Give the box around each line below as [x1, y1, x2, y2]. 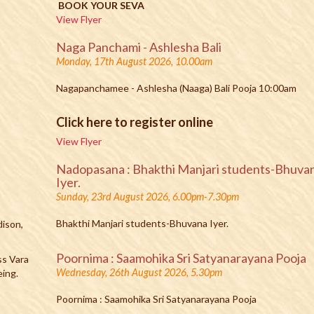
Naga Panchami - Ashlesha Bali [56, 39, 222, 55]
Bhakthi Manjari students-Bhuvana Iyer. [56, 217, 229, 229]
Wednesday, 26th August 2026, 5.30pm [56, 266, 223, 278]
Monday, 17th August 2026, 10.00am [56, 55, 213, 67]
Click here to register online [56, 114, 214, 130]
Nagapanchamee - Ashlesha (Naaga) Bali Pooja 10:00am [56, 82, 299, 94]
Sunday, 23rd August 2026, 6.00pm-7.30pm [56, 191, 240, 203]
